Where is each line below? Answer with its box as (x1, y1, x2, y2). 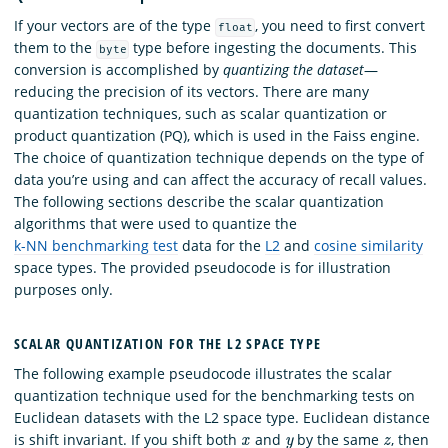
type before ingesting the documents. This (129, 38, 418, 58)
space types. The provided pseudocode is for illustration (14, 258, 391, 278)
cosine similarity (314, 236, 423, 256)
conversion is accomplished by (14, 60, 223, 80)
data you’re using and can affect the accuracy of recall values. (14, 170, 427, 190)
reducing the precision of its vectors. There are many (14, 82, 369, 102)
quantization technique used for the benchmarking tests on (14, 385, 415, 405)
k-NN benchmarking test (14, 236, 178, 256)
